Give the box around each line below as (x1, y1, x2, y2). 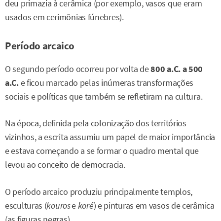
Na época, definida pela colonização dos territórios (5, 118, 186, 129)
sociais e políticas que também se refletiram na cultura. (5, 91, 203, 103)
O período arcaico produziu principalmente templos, (5, 186, 193, 197)
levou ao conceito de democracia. (5, 159, 125, 171)
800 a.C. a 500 (150, 64, 203, 75)
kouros (46, 200, 72, 211)
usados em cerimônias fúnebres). (5, 12, 124, 23)
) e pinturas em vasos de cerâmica (93, 200, 215, 211)
